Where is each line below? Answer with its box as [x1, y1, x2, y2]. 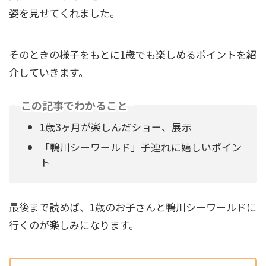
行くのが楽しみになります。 [9, 217, 139, 232]
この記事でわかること [21, 97, 128, 113]
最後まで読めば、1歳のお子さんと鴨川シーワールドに [9, 199, 256, 214]
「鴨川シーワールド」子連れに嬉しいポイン [40, 139, 242, 154]
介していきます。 [9, 65, 88, 80]
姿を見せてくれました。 [9, 5, 120, 20]
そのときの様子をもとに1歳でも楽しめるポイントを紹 [9, 47, 256, 62]
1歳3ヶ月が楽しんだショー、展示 [40, 119, 192, 135]
